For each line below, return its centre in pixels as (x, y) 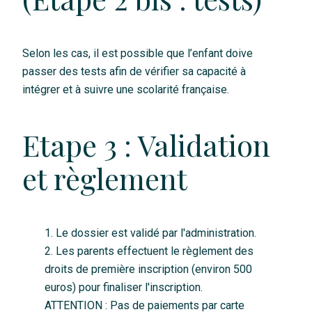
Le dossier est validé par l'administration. (156, 233)
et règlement (104, 179)
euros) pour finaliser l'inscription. (123, 288)
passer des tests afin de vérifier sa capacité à (134, 72)
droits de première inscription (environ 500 (148, 270)
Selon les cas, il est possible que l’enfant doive (137, 54)
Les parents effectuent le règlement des (154, 251)
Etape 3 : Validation (146, 145)
